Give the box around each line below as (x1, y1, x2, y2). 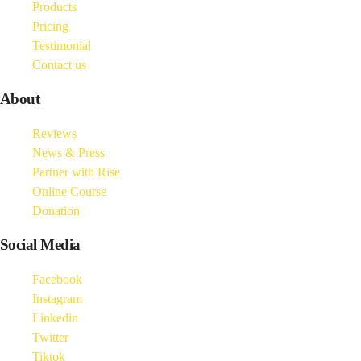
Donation (32, 203, 80, 218)
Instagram (32, 291, 82, 305)
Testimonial (32, 38, 91, 52)
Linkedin (32, 310, 78, 325)
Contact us (32, 57, 86, 72)
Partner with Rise (32, 164, 120, 179)
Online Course (32, 184, 106, 198)
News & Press (32, 145, 105, 160)
